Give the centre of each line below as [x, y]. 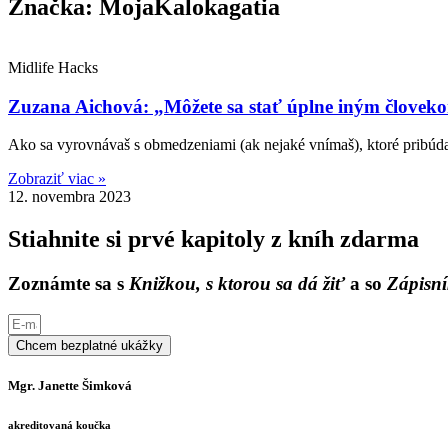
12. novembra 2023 [69, 197]
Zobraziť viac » [57, 179]
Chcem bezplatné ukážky [89, 345]
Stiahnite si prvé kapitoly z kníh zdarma [213, 239]
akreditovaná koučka [59, 424]
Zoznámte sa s [68, 284]
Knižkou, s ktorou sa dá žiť [237, 284]
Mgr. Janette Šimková [70, 385]
